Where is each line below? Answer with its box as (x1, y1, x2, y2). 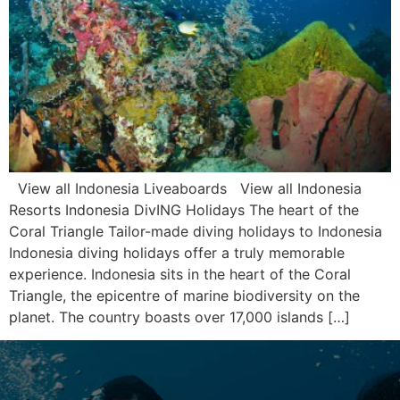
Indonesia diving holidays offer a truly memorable (9, 244, 345, 262)
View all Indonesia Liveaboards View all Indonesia (9, 179, 362, 197)
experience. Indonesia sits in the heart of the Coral (9, 265, 351, 283)
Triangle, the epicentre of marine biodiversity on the (9, 287, 360, 304)
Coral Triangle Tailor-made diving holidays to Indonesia (9, 222, 382, 240)
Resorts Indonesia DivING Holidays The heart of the (9, 201, 359, 219)
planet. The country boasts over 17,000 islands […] (9, 308, 350, 326)
